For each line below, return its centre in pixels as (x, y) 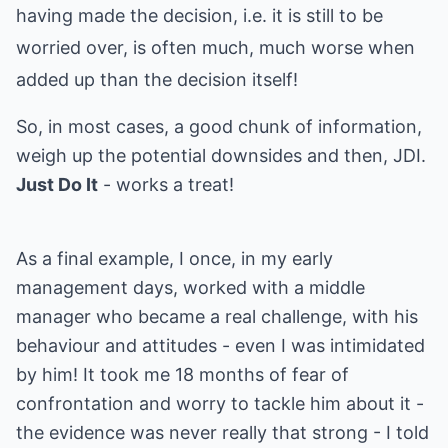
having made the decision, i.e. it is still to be (199, 15)
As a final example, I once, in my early (174, 258)
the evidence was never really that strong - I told (222, 432)
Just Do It (57, 184)
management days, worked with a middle (190, 287)
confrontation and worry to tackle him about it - (220, 403)
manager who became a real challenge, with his (217, 316)
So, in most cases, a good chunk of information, (219, 126)
